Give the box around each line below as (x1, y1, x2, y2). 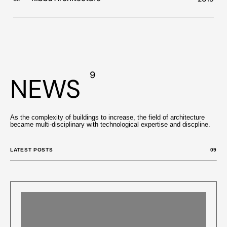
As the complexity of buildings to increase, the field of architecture (10, 113, 205, 121)
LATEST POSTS (10, 146, 53, 153)
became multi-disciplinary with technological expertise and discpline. (10, 120, 210, 128)
